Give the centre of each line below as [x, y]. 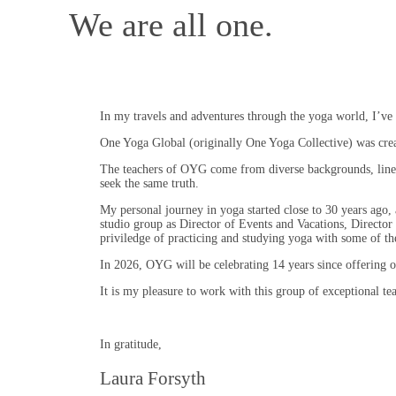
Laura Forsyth [153, 378]
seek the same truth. [149, 184]
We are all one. [171, 25]
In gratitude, [131, 345]
